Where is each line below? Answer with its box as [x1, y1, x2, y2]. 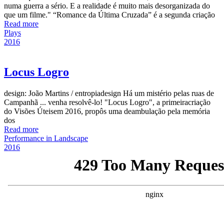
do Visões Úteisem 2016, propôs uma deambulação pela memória [4, 107, 210, 116]
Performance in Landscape [4, 134, 88, 143]
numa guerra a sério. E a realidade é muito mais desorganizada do [4, 1, 210, 10]
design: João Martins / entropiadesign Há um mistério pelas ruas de [4, 89, 214, 98]
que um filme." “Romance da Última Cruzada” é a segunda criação [4, 10, 215, 19]
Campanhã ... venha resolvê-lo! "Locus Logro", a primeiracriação [4, 98, 210, 107]
